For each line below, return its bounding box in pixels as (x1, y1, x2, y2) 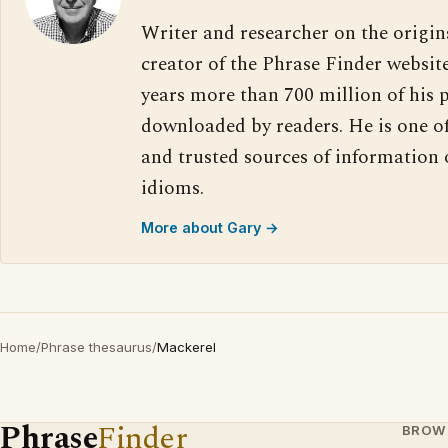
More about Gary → (141, 218, 279, 236)
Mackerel (157, 338, 216, 355)
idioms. (141, 173, 204, 203)
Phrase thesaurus (41, 338, 152, 355)
